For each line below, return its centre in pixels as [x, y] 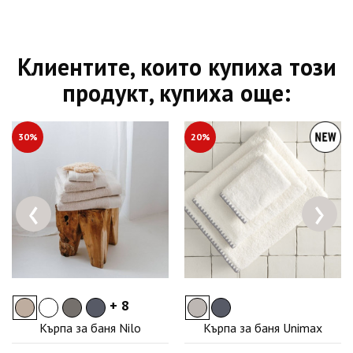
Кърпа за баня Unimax [263, 328]
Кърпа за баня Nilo [90, 328]
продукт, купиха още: [176, 93]
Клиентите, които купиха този [176, 67]
